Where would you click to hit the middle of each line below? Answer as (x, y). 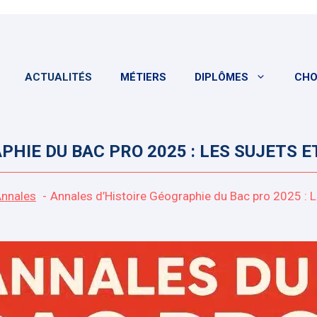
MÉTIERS (143, 77)
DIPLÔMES (221, 77)
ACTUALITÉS (58, 77)
